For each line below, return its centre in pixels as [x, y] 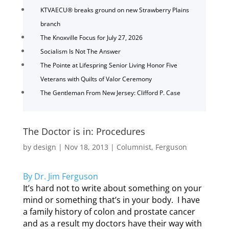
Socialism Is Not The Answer [80, 51]
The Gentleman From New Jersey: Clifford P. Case [110, 93]
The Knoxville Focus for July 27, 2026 [91, 37]
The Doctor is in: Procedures [84, 131]
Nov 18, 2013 [86, 147]
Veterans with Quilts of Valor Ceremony [96, 79]
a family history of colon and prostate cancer [109, 211]
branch [50, 24]
